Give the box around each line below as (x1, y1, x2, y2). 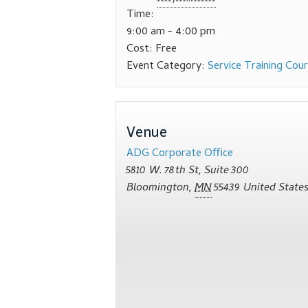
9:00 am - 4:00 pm (126, 23, 215, 42)
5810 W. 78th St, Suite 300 (126, 162, 250, 181)
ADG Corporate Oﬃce (126, 145, 233, 164)
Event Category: (126, 58, 205, 76)
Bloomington (126, 179, 189, 198)
